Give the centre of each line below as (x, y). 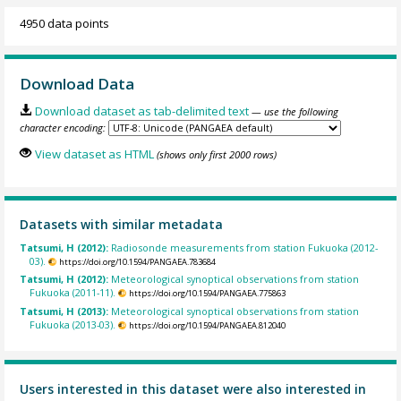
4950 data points (65, 23)
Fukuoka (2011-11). (73, 293)
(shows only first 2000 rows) (216, 155)
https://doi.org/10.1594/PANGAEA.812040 (207, 325)
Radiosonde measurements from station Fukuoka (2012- (245, 247)
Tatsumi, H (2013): (66, 311)
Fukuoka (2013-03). (73, 324)
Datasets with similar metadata (122, 225)
